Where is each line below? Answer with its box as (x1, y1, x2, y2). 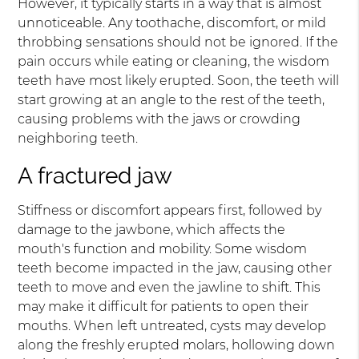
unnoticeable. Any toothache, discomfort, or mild (18, 15, 327, 30)
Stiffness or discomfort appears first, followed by (18, 203, 322, 218)
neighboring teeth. (18, 131, 139, 146)
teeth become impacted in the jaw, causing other (18, 260, 333, 276)
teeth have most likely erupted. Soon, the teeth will (18, 73, 340, 88)
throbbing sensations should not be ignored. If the (18, 34, 339, 50)
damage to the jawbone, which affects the (18, 222, 286, 237)
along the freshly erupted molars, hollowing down (18, 337, 336, 353)
